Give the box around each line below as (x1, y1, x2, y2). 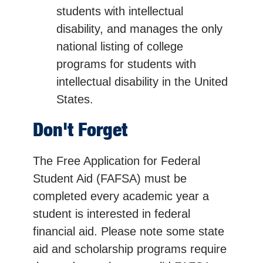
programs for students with (56, 57, 196, 70)
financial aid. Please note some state (33, 224, 224, 238)
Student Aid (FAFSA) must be (33, 171, 187, 185)
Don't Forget (33, 118, 127, 141)
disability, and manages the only (56, 22, 222, 35)
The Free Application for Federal (33, 154, 200, 167)
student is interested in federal (33, 207, 190, 220)
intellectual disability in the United (56, 75, 228, 88)
